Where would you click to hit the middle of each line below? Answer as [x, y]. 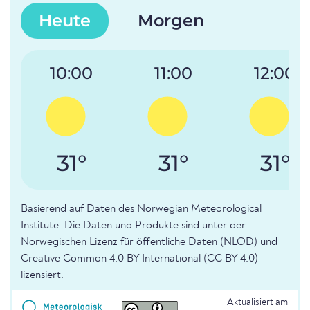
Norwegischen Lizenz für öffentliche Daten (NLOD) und [149, 243]
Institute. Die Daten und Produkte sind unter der [133, 226]
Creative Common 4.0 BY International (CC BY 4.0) [139, 259]
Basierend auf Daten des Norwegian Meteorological [141, 209]
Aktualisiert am [257, 303]
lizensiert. [42, 276]
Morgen [171, 21]
